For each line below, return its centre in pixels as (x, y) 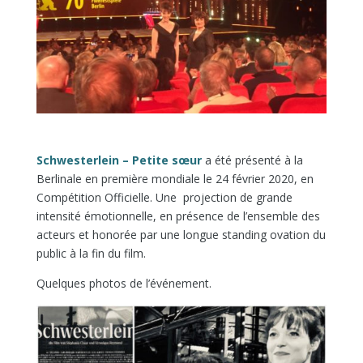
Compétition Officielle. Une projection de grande (164, 197)
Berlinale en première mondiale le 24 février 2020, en (175, 178)
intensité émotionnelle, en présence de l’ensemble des (178, 216)
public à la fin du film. (91, 253)
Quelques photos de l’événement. (124, 283)
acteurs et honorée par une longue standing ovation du (181, 234)
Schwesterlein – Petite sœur (119, 160)
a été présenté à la (252, 160)
